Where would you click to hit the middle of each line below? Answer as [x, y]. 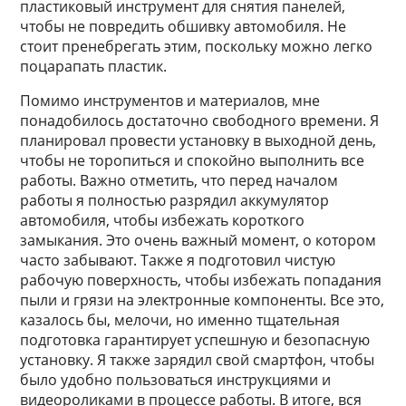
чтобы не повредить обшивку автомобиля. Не [184, 26]
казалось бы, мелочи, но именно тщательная [180, 320]
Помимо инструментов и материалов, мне [170, 101]
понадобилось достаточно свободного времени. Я [200, 121]
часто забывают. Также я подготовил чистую [178, 260]
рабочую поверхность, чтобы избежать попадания [201, 280]
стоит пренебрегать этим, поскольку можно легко [197, 46]
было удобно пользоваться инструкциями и [176, 380]
